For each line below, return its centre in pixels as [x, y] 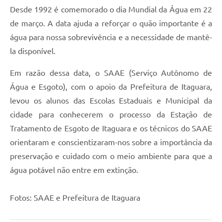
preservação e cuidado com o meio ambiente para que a [111, 156]
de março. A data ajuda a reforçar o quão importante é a [111, 23]
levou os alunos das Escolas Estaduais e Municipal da [111, 100]
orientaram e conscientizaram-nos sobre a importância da [111, 142]
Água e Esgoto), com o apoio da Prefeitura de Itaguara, [111, 86]
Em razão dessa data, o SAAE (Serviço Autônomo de [111, 73]
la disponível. [35, 51]
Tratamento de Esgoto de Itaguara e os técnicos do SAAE [111, 128]
